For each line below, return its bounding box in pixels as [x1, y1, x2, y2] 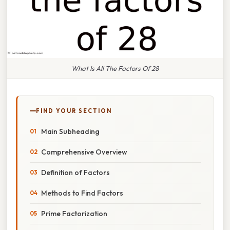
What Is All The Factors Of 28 [71, 64, 159, 72]
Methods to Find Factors [41, 188, 123, 198]
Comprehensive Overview [41, 147, 127, 157]
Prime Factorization [41, 208, 107, 218]
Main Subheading [41, 126, 100, 136]
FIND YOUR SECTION [36, 107, 112, 114]
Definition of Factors [41, 167, 110, 177]
